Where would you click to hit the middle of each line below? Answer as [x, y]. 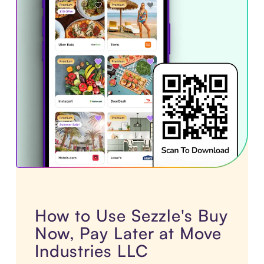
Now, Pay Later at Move [128, 233]
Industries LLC [91, 251]
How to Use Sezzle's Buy [131, 216]
